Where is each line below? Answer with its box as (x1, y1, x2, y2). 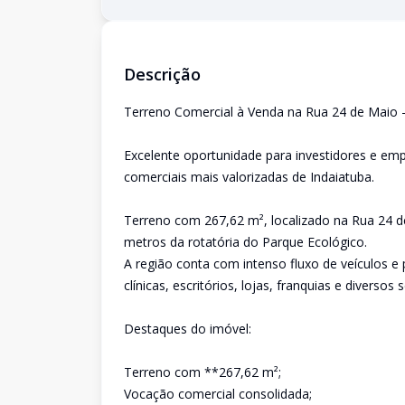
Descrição (124, 63, 201, 85)
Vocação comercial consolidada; (124, 385, 312, 402)
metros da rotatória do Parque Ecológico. (124, 233, 367, 250)
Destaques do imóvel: (124, 320, 251, 337)
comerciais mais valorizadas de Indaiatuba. (124, 168, 374, 185)
